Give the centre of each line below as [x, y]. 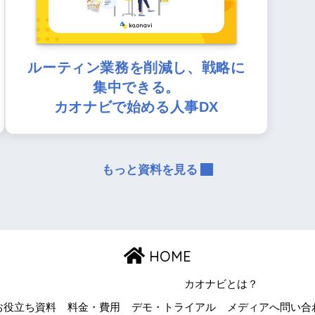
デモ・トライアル [174, 307]
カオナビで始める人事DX [136, 107]
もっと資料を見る [150, 169]
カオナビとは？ [221, 284]
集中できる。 [136, 87]
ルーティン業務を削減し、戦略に [136, 67]
